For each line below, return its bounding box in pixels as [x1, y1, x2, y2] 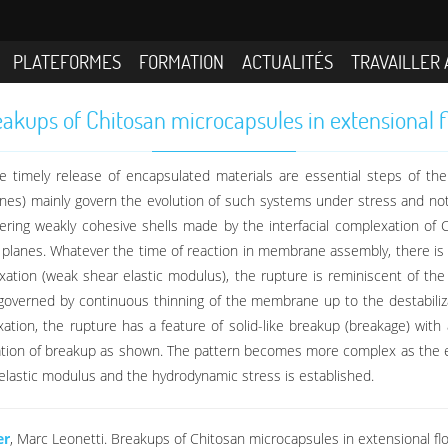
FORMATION [139, 48, 224, 74]
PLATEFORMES [13, 48, 122, 74]
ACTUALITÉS [241, 48, 333, 74]
